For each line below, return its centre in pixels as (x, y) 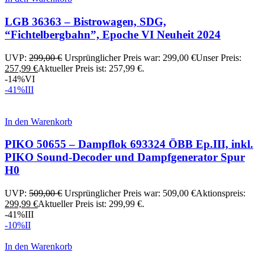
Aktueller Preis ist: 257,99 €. (91, 68)
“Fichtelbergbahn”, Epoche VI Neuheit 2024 (113, 35)
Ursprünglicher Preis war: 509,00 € (130, 193)
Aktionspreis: (221, 193)
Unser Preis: (219, 57)
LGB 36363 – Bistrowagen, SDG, (85, 22)
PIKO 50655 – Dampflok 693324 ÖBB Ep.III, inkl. (129, 144)
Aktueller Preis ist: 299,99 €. (91, 204)
